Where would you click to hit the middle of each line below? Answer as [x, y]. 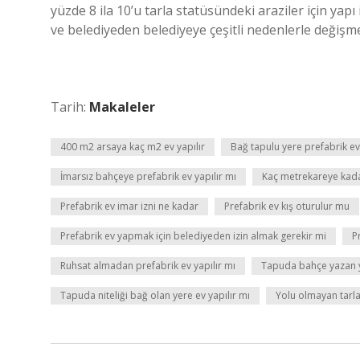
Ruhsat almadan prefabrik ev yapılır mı [148, 266]
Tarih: [70, 107]
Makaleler [122, 107]
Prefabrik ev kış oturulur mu [287, 206]
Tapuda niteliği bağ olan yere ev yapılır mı [155, 295]
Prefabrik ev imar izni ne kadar [129, 206]
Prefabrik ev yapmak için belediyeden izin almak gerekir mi [193, 236]
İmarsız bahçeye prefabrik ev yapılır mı [148, 176]
